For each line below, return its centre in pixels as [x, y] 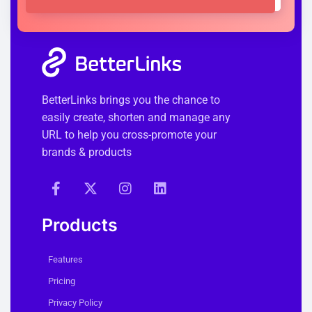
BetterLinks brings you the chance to [131, 100]
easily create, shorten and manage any [136, 117]
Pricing [62, 281]
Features [65, 259]
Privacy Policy [75, 302]
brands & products [87, 152]
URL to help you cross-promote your [129, 134]
